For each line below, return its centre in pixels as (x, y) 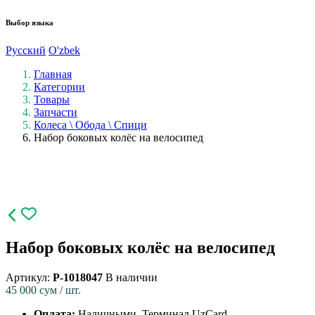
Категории (59, 86)
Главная (53, 74)
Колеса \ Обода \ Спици (90, 124)
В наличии (131, 277)
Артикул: (29, 277)
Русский (26, 50)
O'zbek (64, 50)
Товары (52, 99)
